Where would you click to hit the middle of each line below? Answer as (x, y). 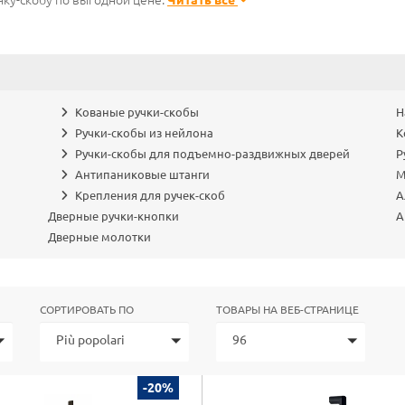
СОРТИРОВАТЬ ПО (87, 310)
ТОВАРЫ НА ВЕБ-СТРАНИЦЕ (287, 310)
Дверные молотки (100, 237)
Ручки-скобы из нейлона (145, 133)
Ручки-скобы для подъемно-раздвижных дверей (213, 154)
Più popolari (90, 340)
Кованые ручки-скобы (137, 112)
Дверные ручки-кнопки (114, 216)
